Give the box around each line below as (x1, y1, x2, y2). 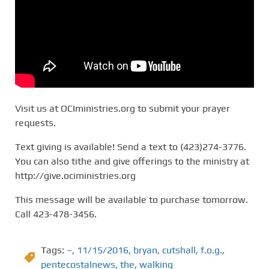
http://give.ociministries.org (15, 169, 136, 181)
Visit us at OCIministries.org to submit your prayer (15, 102, 230, 114)
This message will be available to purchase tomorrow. (15, 193, 248, 205)
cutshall (162, 244, 196, 256)
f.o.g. (201, 244, 222, 256)
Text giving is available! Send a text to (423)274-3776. (15, 141, 246, 153)
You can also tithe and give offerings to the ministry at (15, 155, 249, 167)
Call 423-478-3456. (15, 208, 97, 220)
